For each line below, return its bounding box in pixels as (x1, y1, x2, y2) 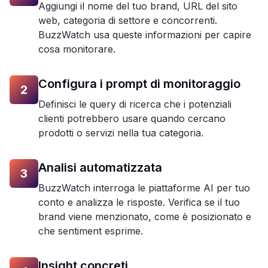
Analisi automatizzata (38, 160, 162, 175)
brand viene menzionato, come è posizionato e (38, 211, 251, 223)
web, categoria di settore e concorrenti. (38, 14, 217, 26)
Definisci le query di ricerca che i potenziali (38, 98, 232, 110)
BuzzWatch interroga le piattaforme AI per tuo (38, 182, 250, 194)
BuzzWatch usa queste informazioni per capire (38, 29, 251, 41)
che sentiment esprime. (38, 225, 143, 237)
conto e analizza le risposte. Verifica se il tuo (38, 196, 240, 208)
